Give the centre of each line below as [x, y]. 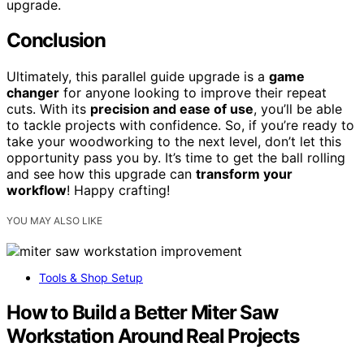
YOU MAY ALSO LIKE [54, 221]
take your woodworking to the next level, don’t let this [174, 142]
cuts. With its [48, 109]
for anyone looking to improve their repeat [193, 93]
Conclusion [56, 41]
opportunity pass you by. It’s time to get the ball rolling [176, 158]
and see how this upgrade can [101, 174]
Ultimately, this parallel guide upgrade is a [138, 77]
